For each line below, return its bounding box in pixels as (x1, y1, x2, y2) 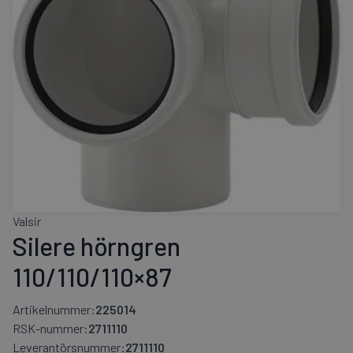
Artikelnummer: (13, 301, 95, 317)
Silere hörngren (13, 230, 180, 261)
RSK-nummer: (13, 320, 88, 336)
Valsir (13, 213, 41, 229)
